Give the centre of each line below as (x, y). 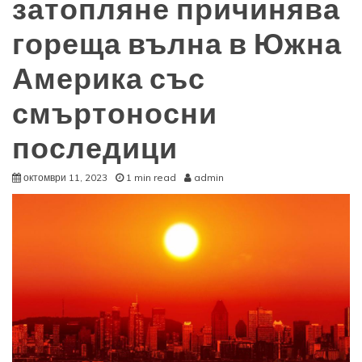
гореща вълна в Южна (177, 44)
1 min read (151, 177)
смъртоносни (115, 114)
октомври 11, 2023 (65, 177)
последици (95, 148)
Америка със (109, 79)
